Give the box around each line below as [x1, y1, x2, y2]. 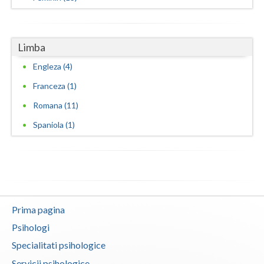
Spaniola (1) [33, 119, 75, 130]
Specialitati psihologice [12, 239, 105, 251]
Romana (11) [33, 100, 78, 110]
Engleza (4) [33, 61, 72, 71]
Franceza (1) [33, 80, 77, 91]
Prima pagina [12, 203, 65, 215]
